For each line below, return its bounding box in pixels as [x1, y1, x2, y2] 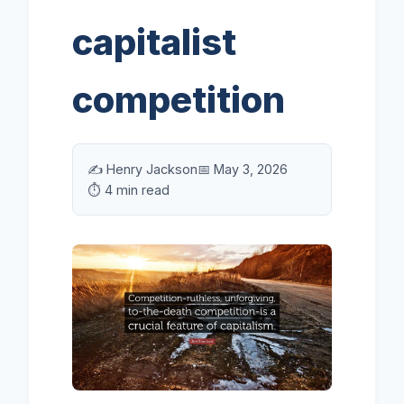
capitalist [72, 20, 236, 64]
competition [72, 78, 285, 122]
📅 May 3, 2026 [197, 161, 288, 177]
